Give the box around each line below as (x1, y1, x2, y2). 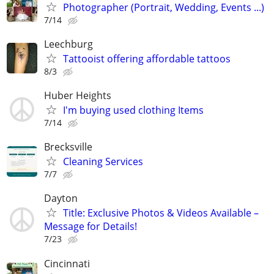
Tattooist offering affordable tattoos (63, 51, 231, 65)
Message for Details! (44, 220, 137, 234)
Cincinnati (44, 256, 90, 270)
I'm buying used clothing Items (63, 103, 204, 117)
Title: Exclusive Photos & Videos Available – (63, 206, 259, 220)
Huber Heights (44, 88, 111, 102)
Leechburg (44, 37, 93, 51)
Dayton (44, 191, 78, 206)
